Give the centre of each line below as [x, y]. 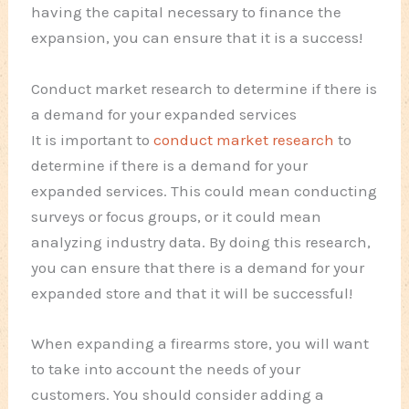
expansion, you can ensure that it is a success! [197, 38]
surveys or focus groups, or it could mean [177, 216]
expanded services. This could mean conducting [204, 190]
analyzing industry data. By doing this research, [201, 241]
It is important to [93, 139]
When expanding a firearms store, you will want [200, 343]
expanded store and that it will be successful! [192, 293]
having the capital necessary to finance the [187, 12]
